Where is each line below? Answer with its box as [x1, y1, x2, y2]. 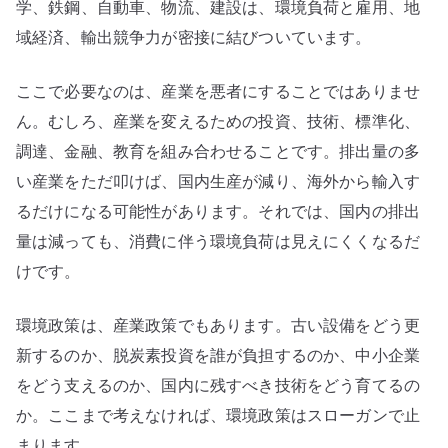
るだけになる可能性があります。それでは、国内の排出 [16, 200, 421, 223]
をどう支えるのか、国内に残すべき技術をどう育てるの [16, 374, 421, 397]
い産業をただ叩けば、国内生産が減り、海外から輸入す [16, 170, 421, 193]
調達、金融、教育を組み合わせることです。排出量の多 [16, 140, 421, 163]
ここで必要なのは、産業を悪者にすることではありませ [16, 80, 421, 103]
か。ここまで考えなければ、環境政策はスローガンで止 [16, 404, 421, 427]
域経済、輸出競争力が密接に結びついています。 [16, 26, 372, 49]
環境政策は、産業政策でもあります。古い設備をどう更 [16, 314, 421, 337]
